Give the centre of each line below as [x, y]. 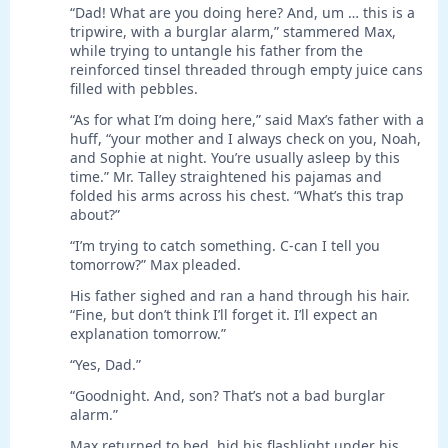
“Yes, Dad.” [105, 365]
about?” [95, 215]
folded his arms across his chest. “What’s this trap [237, 196]
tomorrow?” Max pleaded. [155, 265]
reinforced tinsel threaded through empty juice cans [246, 70]
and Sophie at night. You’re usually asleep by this [235, 158]
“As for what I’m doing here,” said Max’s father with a [247, 120]
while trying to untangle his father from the [216, 51]
